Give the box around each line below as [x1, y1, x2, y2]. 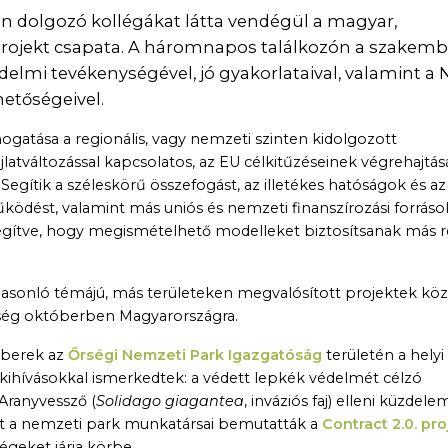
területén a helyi [322, 346, 444, 365]
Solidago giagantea [96, 392, 244, 411]
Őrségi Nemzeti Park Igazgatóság [68, 346, 322, 365]
